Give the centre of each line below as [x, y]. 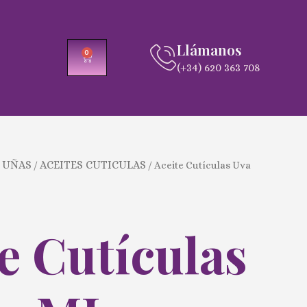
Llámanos [209, 50]
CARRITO [109, 60]
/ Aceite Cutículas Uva [198, 165]
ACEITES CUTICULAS [93, 164]
